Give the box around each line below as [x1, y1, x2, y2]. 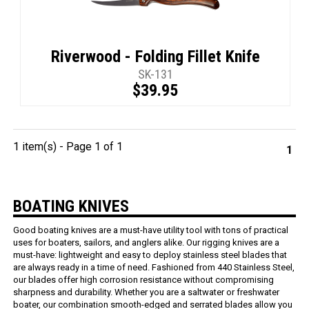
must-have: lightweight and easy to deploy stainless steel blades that [13, 250, 288, 261]
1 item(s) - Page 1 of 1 [13, 140, 123, 154]
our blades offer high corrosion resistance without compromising [13, 275, 275, 286]
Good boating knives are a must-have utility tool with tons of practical [13, 225, 289, 236]
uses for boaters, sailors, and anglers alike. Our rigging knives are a [13, 237, 280, 248]
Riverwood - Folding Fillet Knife [50, 47, 260, 67]
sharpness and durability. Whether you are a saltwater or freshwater [13, 287, 280, 298]
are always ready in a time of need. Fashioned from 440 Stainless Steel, [13, 262, 295, 273]
